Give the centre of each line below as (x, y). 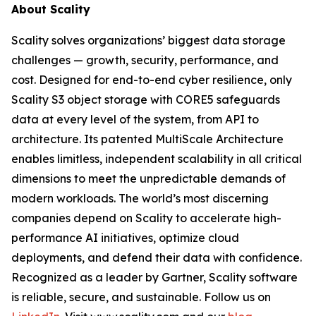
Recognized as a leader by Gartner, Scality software (154, 277)
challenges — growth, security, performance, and (145, 60)
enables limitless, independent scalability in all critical (157, 159)
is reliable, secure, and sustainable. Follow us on (141, 297)
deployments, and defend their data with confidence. (157, 257)
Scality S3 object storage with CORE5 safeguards (146, 99)
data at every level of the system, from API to (135, 119)
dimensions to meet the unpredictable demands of (148, 178)
